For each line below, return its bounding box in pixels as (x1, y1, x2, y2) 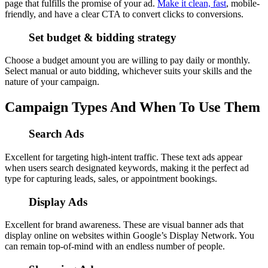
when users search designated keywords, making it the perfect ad (5, 162, 249, 173)
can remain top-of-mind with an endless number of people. (5, 241, 225, 252)
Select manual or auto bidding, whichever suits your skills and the (5, 66, 252, 77)
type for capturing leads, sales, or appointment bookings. (5, 173, 217, 184)
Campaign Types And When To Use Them (5, 99, 260, 115)
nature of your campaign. (5, 77, 99, 87)
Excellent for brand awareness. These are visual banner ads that (5, 220, 243, 230)
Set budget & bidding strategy (29, 31, 176, 44)
